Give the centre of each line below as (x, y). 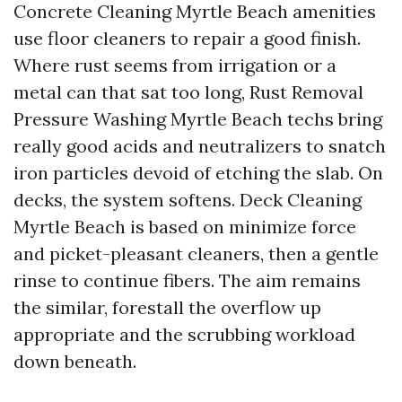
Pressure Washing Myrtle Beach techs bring (198, 119)
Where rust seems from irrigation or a (175, 65)
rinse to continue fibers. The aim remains (187, 280)
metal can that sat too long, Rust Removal (188, 92)
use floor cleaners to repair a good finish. (187, 38)
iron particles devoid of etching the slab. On (198, 173)
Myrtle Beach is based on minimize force (185, 227)
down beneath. (75, 361)
